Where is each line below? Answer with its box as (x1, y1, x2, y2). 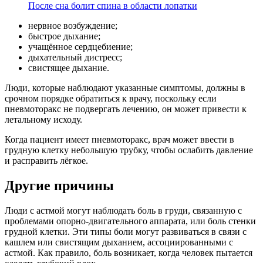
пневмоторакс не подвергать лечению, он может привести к (5, 104, 247, 114)
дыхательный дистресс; (28, 52, 122, 63)
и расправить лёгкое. (5, 156, 88, 166)
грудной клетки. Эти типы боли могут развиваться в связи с (5, 227, 247, 237)
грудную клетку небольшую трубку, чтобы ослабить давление (5, 145, 253, 156)
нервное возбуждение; (28, 21, 117, 31)
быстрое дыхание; (28, 31, 100, 42)
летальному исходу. (5, 114, 82, 125)
